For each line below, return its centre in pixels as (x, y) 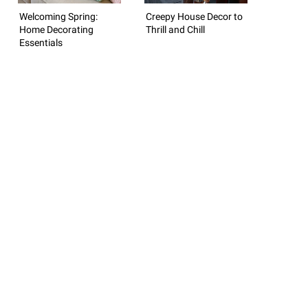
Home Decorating (56, 29)
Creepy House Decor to (194, 16)
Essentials (41, 42)
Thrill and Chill (175, 29)
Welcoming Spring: (58, 16)
